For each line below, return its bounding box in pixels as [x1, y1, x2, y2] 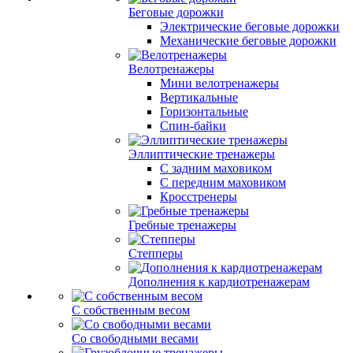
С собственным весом [72, 303, 190, 317]
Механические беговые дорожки [160, 34, 336, 47]
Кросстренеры [160, 190, 237, 203]
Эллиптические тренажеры [128, 147, 275, 161]
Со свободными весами [72, 332, 199, 345]
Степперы [128, 247, 183, 260]
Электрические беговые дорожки [160, 20, 340, 33]
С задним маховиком [160, 162, 272, 175]
